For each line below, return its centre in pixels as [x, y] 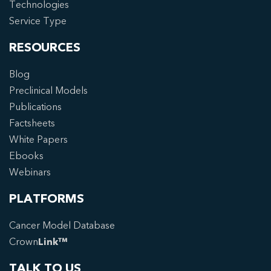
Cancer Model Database [62, 225]
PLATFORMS [47, 198]
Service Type [38, 21]
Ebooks [26, 156]
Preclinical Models [48, 90]
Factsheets [32, 123]
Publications [35, 107]
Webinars [30, 172]
